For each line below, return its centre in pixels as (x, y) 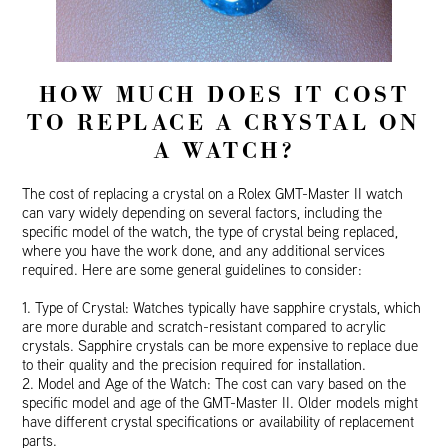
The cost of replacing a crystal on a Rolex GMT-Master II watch (213, 194)
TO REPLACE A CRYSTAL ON (224, 123)
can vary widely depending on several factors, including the (202, 213)
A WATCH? (224, 151)
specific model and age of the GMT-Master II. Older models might (220, 403)
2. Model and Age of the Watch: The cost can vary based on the (214, 384)
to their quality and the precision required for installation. (194, 365)
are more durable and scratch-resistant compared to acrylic (204, 327)
